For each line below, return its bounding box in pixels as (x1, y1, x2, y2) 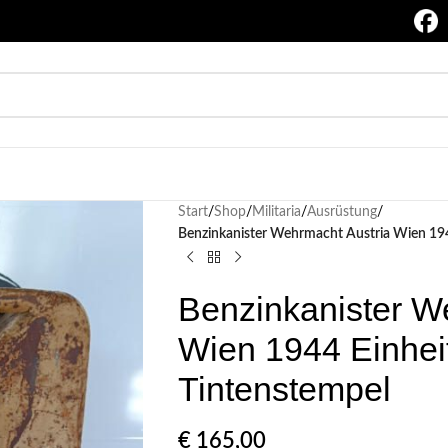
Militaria (251, 205, 301, 219)
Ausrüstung (306, 205, 377, 219)
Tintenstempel (177, 370, 391, 408)
